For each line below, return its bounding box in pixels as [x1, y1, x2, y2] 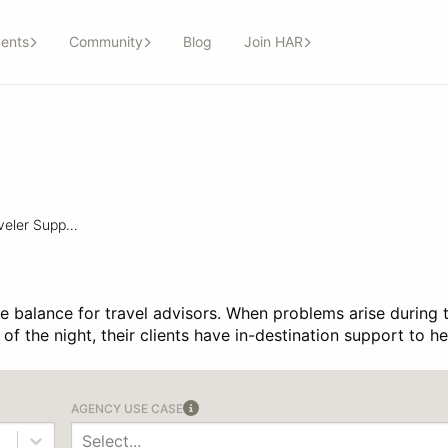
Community [68, 33, 143, 51]
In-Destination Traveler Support [65, 215, 78, 233]
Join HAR [243, 33, 303, 51]
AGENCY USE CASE [70, 400, 183, 416]
